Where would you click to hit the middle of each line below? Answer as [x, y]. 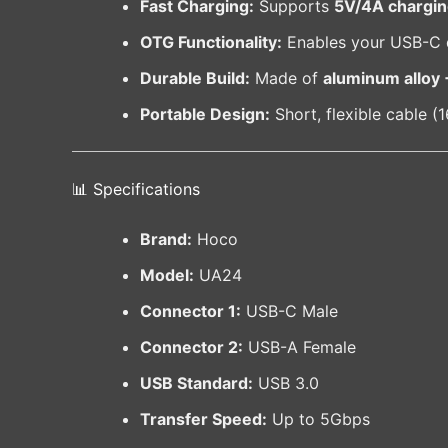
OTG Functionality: [211, 42]
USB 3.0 [286, 383]
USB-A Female [299, 347]
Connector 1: [190, 311]
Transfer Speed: [203, 419]
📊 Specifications [136, 189]
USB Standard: [196, 383]
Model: [167, 275]
